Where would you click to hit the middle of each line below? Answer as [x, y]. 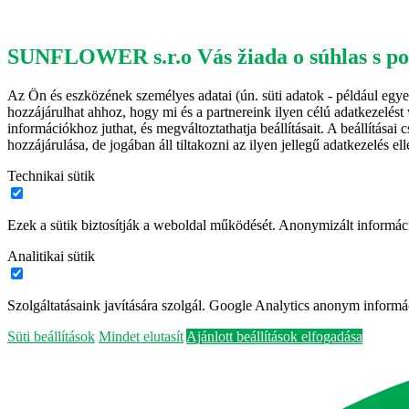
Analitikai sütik [51, 257]
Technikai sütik [51, 176]
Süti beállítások [51, 337]
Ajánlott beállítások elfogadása [274, 337]
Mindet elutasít [141, 337]
